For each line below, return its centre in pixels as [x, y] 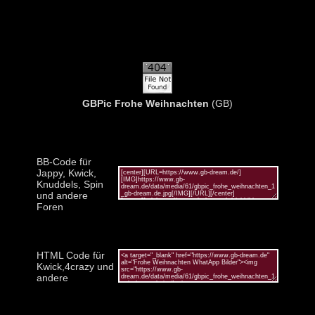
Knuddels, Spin [70, 184]
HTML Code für [71, 255]
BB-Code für [64, 161]
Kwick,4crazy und [75, 266]
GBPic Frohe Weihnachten [146, 103]
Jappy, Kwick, [66, 173]
